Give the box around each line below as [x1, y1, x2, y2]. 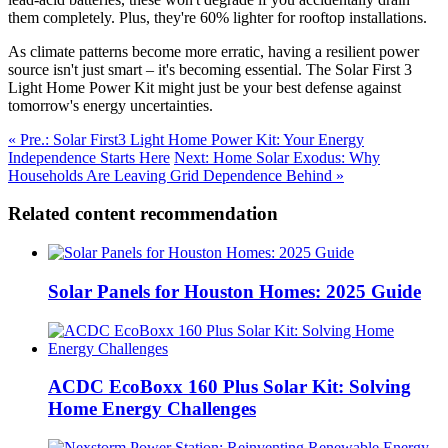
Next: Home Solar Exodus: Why [174, 148, 380, 166]
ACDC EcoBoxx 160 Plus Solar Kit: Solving [48, 376, 411, 398]
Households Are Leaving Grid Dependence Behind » [8, 166, 344, 184]
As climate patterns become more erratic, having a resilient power [8, 42, 419, 60]
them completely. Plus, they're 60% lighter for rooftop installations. [8, 8, 427, 26]
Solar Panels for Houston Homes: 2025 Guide [48, 280, 421, 302]
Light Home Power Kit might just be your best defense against [8, 78, 401, 96]
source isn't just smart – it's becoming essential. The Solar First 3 [8, 60, 412, 78]
